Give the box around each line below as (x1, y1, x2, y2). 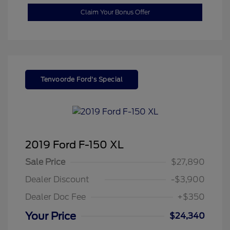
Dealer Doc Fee (25, 192, 86, 202)
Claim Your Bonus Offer (80, 8, 150, 16)
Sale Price (25, 157, 65, 167)
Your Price (25, 210, 76, 223)
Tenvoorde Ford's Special (41, 75, 123, 83)
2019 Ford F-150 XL (25, 139, 124, 151)
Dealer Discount (25, 175, 89, 185)
